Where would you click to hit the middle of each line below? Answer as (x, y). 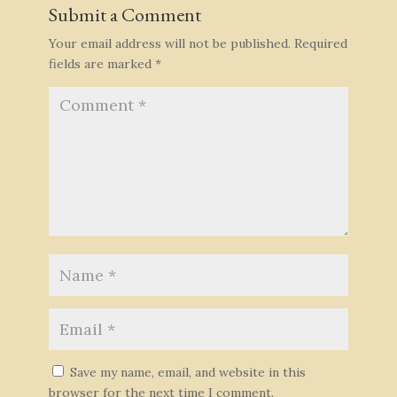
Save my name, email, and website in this (187, 372)
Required (320, 43)
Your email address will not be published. (169, 43)
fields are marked (101, 63)
